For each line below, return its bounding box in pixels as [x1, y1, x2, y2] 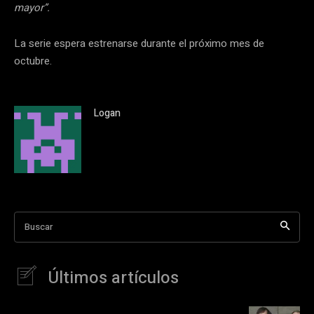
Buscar [25, 219, 53, 233]
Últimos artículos [48, 265, 179, 290]
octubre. [14, 53, 52, 69]
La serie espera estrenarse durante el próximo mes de [14, 35, 264, 51]
